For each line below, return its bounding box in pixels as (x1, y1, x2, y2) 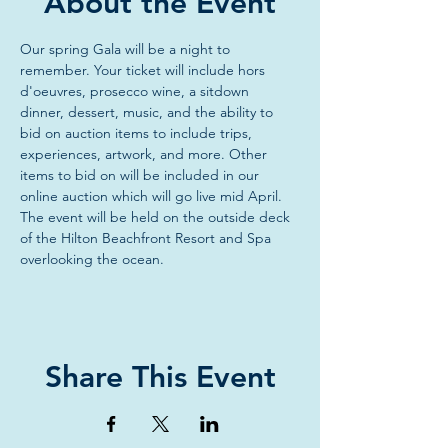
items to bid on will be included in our (20, 166, 263, 184)
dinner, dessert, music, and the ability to (20, 103, 277, 121)
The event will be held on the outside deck (20, 208, 294, 226)
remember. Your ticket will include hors (20, 61, 269, 79)
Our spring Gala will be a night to (20, 40, 234, 58)
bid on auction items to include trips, (20, 124, 256, 142)
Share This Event (44, 359, 276, 395)
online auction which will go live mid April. (20, 187, 286, 205)
